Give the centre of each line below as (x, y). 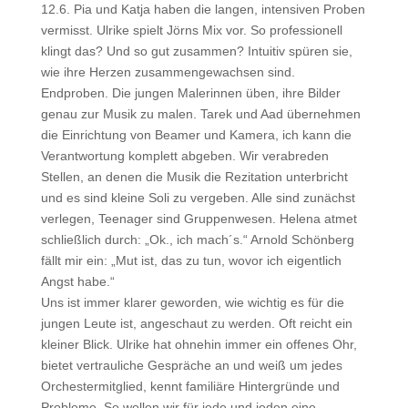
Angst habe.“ (77, 281)
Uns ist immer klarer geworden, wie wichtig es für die (192, 302)
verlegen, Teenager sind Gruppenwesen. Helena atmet (199, 219)
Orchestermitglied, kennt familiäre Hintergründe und (190, 386)
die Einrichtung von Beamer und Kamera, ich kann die (196, 135)
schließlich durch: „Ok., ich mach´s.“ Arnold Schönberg (197, 240)
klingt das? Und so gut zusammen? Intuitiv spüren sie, (196, 51)
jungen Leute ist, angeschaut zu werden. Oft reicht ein (196, 323)
